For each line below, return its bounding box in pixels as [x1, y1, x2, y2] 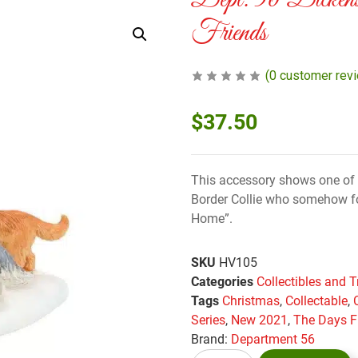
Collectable [285, 293, 348, 309]
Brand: [191, 332, 232, 348]
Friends [191, 16, 268, 52]
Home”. [191, 211, 233, 227]
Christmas [222, 293, 280, 309]
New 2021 [231, 312, 288, 328]
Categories [191, 274, 254, 290]
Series [191, 312, 226, 328]
